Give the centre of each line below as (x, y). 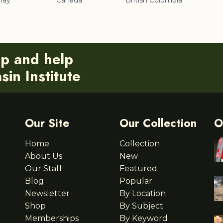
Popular (136, 181)
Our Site (47, 123)
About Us (44, 156)
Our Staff (44, 169)
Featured (138, 169)
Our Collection (158, 123)
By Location (143, 194)
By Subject (141, 206)
